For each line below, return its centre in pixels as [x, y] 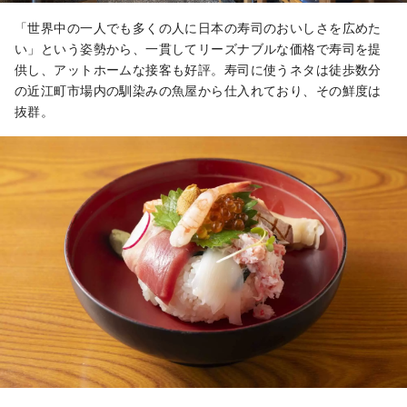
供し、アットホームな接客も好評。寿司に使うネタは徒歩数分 [198, 69]
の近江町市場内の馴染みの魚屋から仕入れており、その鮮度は [198, 90]
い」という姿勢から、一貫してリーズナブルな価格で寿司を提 [198, 48]
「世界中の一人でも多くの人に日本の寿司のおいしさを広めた [198, 27]
